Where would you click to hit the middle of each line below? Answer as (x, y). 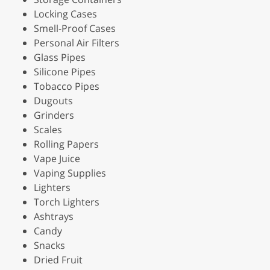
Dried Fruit (58, 259)
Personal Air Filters (77, 42)
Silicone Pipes (65, 71)
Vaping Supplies (70, 173)
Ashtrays (54, 216)
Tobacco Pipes (67, 86)
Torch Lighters (67, 202)
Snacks (49, 245)
